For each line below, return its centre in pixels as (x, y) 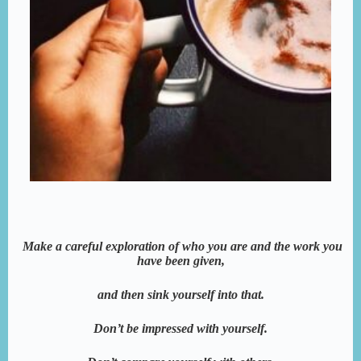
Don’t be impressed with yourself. (180, 329)
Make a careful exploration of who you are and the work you (182, 247)
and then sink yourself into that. (180, 295)
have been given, (180, 261)
